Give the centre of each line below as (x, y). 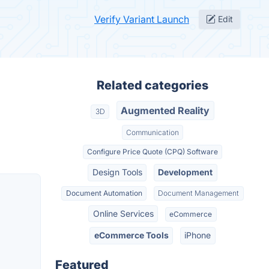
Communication (153, 132)
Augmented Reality (165, 111)
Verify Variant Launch (142, 19)
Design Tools (117, 172)
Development (186, 172)
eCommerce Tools (131, 235)
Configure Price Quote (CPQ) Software (153, 151)
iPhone (198, 235)
